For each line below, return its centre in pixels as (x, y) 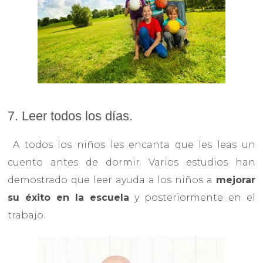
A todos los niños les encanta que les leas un (131, 145)
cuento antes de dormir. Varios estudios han (131, 163)
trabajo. (27, 215)
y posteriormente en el (192, 198)
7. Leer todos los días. (70, 116)
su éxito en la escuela (68, 198)
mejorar (235, 180)
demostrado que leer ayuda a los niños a (112, 180)
